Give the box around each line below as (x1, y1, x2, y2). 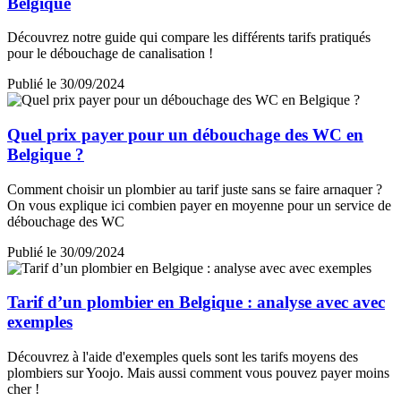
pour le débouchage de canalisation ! (7, 46, 213, 62)
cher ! (7, 381, 39, 397)
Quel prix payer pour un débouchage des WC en (7, 124, 363, 144)
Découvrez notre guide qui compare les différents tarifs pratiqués (7, 30, 371, 46)
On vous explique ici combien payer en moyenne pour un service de (7, 197, 391, 213)
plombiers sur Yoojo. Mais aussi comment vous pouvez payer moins (7, 365, 389, 381)
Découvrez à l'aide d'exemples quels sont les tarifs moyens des (7, 349, 358, 365)
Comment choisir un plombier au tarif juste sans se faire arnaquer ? (7, 181, 382, 197)
